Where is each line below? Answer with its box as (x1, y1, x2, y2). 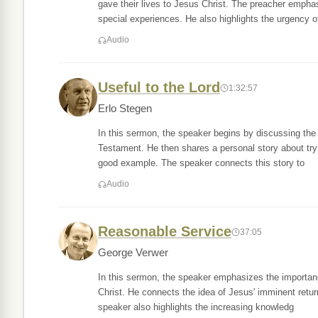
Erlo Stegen (98, 103, 152, 114)
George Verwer (98, 247, 168, 258)
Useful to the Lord (98, 79, 220, 95)
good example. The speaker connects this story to (98, 158, 305, 168)
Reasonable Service (98, 224, 231, 239)
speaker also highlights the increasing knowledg (98, 302, 294, 312)
